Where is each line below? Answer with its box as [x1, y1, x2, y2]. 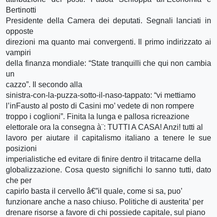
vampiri [6, 48, 31, 57]
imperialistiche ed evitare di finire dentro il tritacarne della [6, 155, 201, 163]
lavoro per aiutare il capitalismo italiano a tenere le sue [6, 133, 211, 142]
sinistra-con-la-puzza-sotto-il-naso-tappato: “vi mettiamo [6, 91, 196, 99]
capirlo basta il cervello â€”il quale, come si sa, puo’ [6, 186, 183, 195]
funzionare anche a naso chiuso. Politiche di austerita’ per [6, 197, 203, 206]
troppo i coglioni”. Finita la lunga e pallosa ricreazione [6, 112, 189, 121]
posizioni [6, 144, 37, 153]
